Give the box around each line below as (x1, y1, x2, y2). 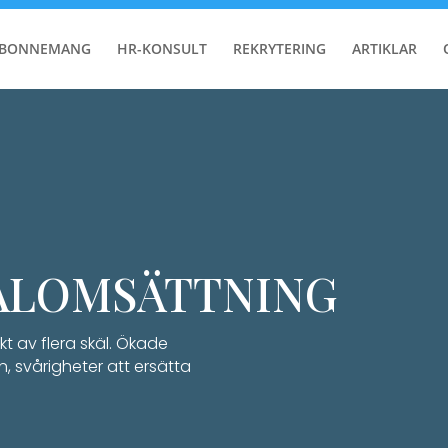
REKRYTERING (232, 39, 326, 58)
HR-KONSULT (116, 39, 207, 58)
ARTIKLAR (351, 39, 417, 58)
